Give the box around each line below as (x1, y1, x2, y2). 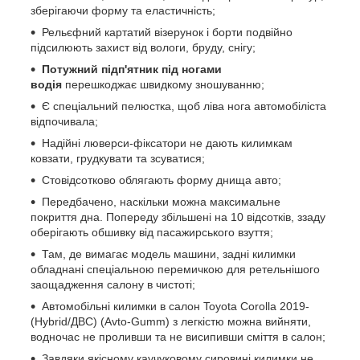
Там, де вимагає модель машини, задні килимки (42, 247, 296, 260)
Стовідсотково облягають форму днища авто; (42, 173, 281, 186)
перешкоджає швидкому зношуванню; (62, 77, 264, 91)
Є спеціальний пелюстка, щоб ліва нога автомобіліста (42, 99, 326, 112)
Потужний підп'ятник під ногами (42, 62, 222, 76)
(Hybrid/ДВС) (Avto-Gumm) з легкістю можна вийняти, (31, 314, 311, 328)
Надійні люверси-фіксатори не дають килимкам (42, 136, 292, 149)
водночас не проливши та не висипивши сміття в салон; (31, 329, 325, 343)
